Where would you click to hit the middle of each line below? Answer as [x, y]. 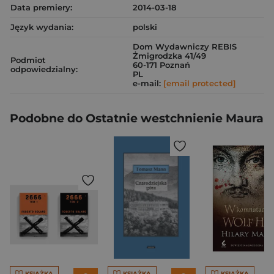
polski [145, 27]
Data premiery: [41, 7]
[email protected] [200, 83]
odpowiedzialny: [44, 69]
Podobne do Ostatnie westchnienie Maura [137, 118]
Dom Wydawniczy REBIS [185, 46]
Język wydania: [42, 27]
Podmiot [28, 60]
